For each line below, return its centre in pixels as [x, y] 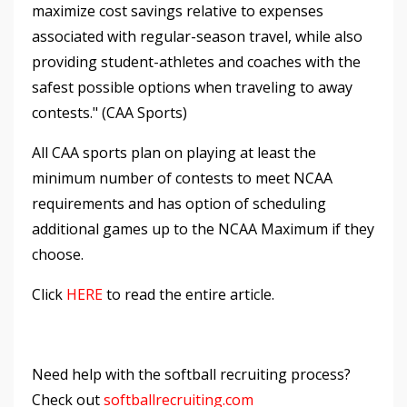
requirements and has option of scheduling [179, 203]
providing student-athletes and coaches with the [196, 61]
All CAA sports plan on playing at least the [174, 152]
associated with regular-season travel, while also [197, 36]
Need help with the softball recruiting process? [191, 374]
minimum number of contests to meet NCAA [182, 178]
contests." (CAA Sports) [109, 112]
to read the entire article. [190, 294]
